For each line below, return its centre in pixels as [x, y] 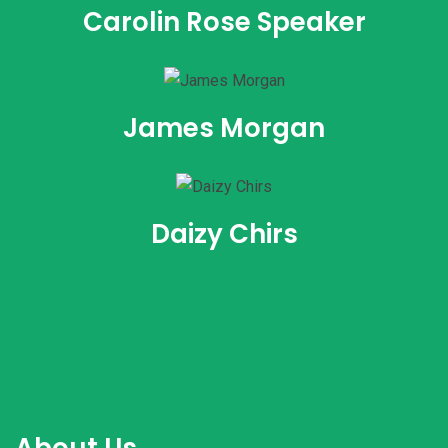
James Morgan [224, 128]
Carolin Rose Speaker [224, 22]
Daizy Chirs [224, 234]
